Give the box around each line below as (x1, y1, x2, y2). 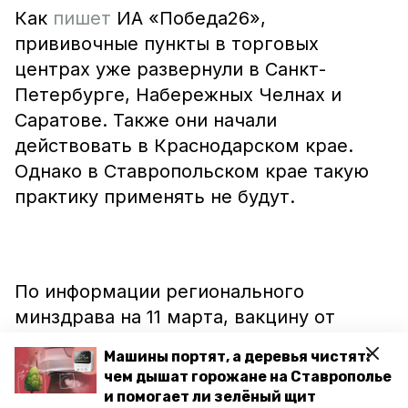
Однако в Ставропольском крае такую (15, 160, 369, 182)
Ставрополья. (15, 382, 140, 404)
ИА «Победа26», (117, 7, 266, 29)
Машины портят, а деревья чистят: (104, 348, 371, 365)
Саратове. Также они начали (15, 109, 277, 131)
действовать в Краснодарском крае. (15, 135, 353, 157)
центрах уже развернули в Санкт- (15, 58, 326, 80)
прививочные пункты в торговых (15, 33, 319, 55)
